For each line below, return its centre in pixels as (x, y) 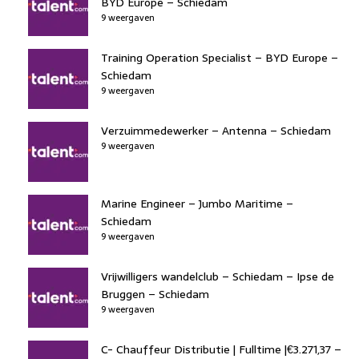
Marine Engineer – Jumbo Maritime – (197, 203)
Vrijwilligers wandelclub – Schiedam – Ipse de (218, 276)
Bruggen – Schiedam (155, 294)
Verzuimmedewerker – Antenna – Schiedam (216, 130)
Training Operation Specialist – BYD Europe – (220, 57)
